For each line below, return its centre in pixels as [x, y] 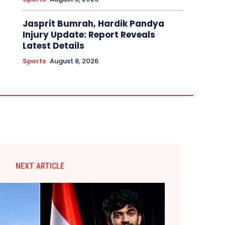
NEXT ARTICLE [40, 166]
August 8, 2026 [74, 61]
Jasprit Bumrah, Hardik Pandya [93, 23]
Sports [34, 61]
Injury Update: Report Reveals [89, 34]
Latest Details [53, 45]
